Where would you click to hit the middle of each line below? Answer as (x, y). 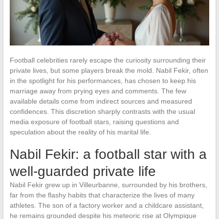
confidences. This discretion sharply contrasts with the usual (102, 111)
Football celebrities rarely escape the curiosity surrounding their (108, 60)
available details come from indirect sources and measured (101, 101)
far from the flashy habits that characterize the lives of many (102, 195)
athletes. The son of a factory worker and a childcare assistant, (107, 205)
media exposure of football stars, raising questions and (94, 121)
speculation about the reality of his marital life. (80, 132)
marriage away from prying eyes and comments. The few (98, 91)
